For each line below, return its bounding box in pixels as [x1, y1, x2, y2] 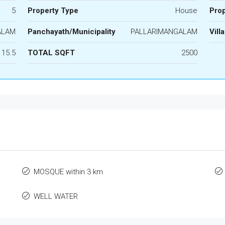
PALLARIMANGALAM [131, 27, 198, 36]
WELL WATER [34, 192, 78, 201]
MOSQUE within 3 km [34, 167, 103, 176]
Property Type [27, 6, 78, 15]
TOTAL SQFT [27, 48, 75, 57]
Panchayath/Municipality [27, 27, 116, 36]
